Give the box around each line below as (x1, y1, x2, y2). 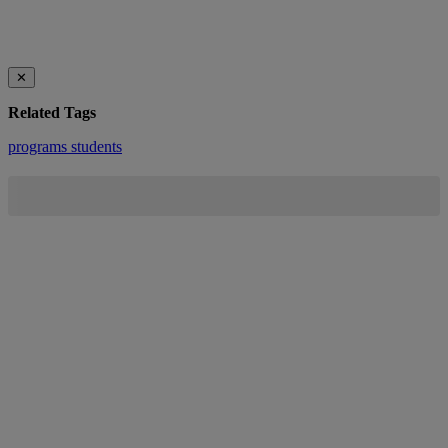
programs (8, 137, 71, 155)
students (71, 137, 122, 155)
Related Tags (8, 103, 96, 121)
